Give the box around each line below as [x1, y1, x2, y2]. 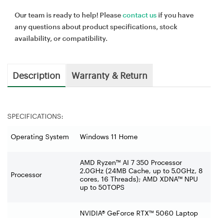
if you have [157, 10, 194, 19]
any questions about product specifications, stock [15, 22, 178, 31]
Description [13, 69, 60, 81]
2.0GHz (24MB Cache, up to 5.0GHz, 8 [80, 166, 203, 175]
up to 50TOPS [80, 182, 125, 191]
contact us [123, 10, 157, 19]
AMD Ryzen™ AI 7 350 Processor [80, 158, 182, 166]
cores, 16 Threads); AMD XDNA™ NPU [80, 174, 198, 183]
